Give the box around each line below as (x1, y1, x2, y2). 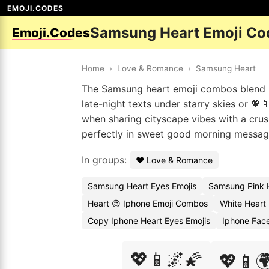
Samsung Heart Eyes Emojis (88, 181, 196, 191)
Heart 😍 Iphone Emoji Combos (88, 198, 208, 208)
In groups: (82, 154, 130, 166)
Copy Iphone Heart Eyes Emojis (88, 216, 210, 226)
